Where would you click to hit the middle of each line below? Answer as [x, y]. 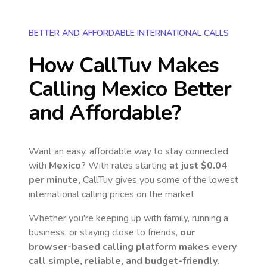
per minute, [55, 180]
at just [185, 166]
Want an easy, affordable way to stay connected [128, 151]
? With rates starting [125, 166]
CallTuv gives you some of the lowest [159, 180]
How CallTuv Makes [124, 65]
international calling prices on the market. [112, 194]
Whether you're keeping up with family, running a [128, 218]
